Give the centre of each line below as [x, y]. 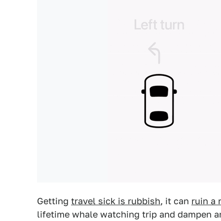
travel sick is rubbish [116, 201]
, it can [176, 201]
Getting [54, 201]
